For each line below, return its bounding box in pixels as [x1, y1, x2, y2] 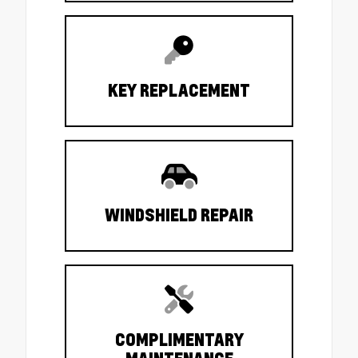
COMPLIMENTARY [114, 329, 244, 351]
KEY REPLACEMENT [108, 80, 250, 101]
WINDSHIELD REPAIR [105, 205, 253, 226]
